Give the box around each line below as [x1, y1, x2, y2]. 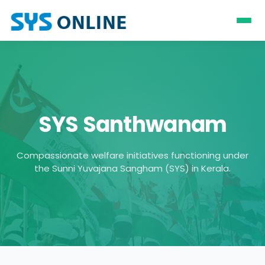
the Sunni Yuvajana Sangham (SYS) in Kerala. [34, 162, 231, 174]
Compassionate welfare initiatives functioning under [17, 149, 248, 161]
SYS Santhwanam [38, 109, 227, 140]
